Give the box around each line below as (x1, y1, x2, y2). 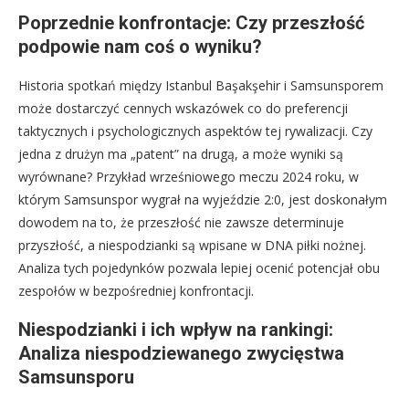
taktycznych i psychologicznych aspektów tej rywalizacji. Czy (18, 121, 372, 140)
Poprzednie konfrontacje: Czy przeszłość (18, 11, 364, 34)
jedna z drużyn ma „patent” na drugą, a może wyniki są (18, 144, 343, 163)
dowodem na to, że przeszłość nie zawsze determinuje (18, 213, 344, 231)
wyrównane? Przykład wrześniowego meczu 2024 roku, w (18, 167, 359, 185)
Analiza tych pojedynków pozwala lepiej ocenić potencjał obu (18, 258, 380, 277)
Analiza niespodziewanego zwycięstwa (18, 341, 344, 364)
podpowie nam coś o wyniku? (18, 35, 262, 58)
